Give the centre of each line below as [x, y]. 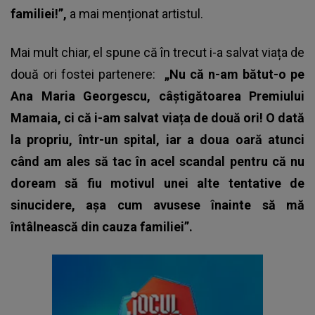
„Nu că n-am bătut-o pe [234, 75]
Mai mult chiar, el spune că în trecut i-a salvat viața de [157, 53]
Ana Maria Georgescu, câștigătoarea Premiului [157, 96]
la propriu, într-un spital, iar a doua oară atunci [157, 140]
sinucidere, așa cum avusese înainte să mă [157, 205]
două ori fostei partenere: [88, 75]
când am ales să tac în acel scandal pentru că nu [157, 162]
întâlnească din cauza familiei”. [102, 227]
